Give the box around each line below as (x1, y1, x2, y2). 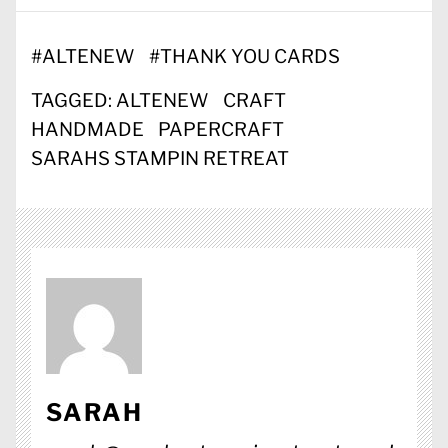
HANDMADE (31, 117, 144, 141)
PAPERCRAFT (158, 117, 284, 141)
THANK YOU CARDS (160, 44, 340, 68)
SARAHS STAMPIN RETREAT (31, 146, 289, 170)
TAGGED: (31, 88, 116, 112)
